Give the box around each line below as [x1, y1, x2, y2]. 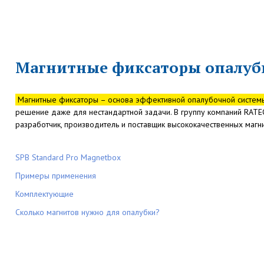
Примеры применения [15, 170, 96, 181]
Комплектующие [15, 189, 74, 200]
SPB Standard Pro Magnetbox [15, 152, 121, 163]
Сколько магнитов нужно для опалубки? [15, 207, 160, 218]
